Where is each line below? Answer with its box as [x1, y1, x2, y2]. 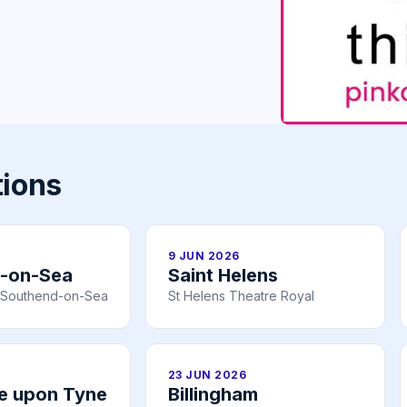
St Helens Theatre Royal [168, 288, 314, 304]
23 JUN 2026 [168, 368, 247, 382]
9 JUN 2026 [168, 249, 240, 263]
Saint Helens [168, 264, 278, 287]
